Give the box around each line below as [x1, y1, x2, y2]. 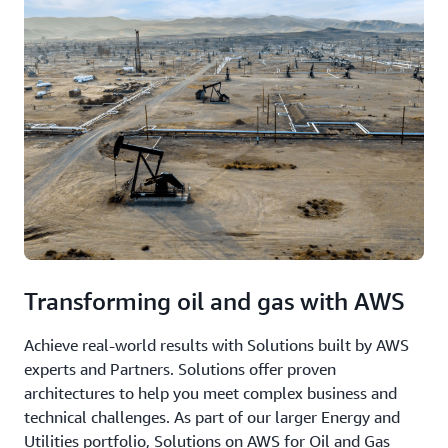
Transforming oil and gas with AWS [24, 287, 405, 315]
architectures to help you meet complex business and [24, 383, 397, 403]
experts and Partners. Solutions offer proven [24, 359, 336, 379]
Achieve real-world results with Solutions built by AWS [24, 335, 409, 355]
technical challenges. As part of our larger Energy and [24, 407, 400, 427]
